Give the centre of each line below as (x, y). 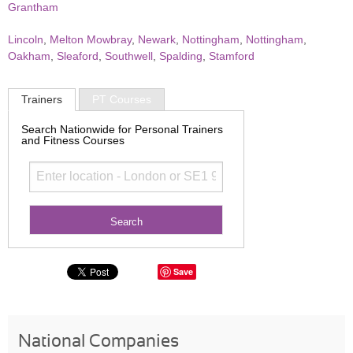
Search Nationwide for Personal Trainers (122, 129)
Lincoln (26, 39)
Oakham (29, 56)
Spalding (181, 56)
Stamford (232, 56)
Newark (157, 39)
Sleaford (78, 56)
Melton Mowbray (91, 39)
